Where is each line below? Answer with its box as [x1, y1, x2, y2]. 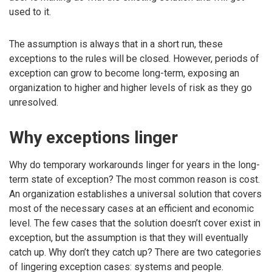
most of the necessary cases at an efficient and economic [9, 203, 254, 215]
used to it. [9, 6, 51, 18]
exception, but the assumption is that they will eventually [9, 232, 248, 244]
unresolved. [9, 97, 58, 109]
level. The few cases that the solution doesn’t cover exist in [9, 217, 260, 229]
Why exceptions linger [9, 127, 178, 148]
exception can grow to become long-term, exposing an [9, 67, 239, 80]
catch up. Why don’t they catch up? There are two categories [9, 246, 261, 259]
